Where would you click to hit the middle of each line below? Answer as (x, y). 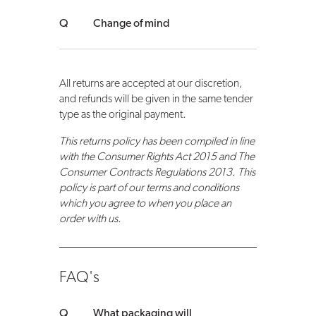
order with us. (90, 220)
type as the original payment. (122, 115)
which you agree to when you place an (145, 204)
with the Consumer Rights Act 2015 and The (157, 158)
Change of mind (131, 24)
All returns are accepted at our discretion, (151, 84)
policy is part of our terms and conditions (149, 189)
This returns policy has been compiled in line (157, 142)
